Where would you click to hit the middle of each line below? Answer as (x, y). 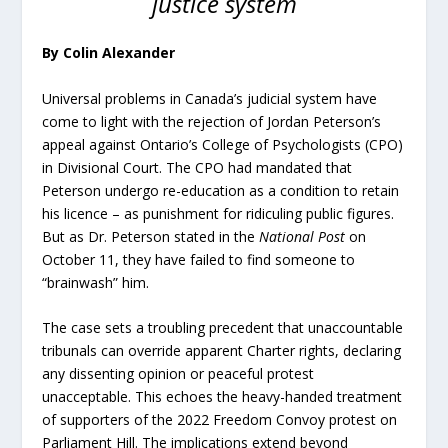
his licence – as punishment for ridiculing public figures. (218, 213)
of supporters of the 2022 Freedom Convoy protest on (220, 420)
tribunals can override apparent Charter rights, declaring (222, 351)
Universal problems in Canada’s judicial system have (210, 98)
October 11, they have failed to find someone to (199, 259)
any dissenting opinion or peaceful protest (178, 374)
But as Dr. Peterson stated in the (151, 236)
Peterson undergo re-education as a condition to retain (221, 190)
